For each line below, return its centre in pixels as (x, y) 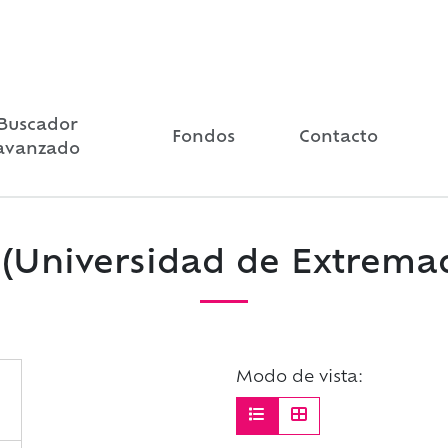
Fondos (203, 138)
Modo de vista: (299, 378)
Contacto (338, 138)
